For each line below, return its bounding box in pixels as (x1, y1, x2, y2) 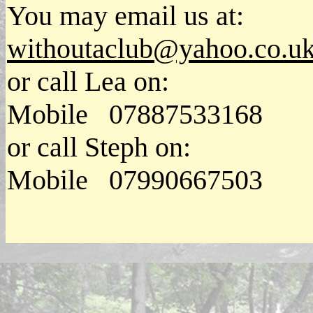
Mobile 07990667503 (7, 164, 263, 196)
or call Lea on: (7, 66, 169, 97)
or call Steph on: (7, 131, 191, 163)
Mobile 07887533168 (7, 99, 263, 130)
